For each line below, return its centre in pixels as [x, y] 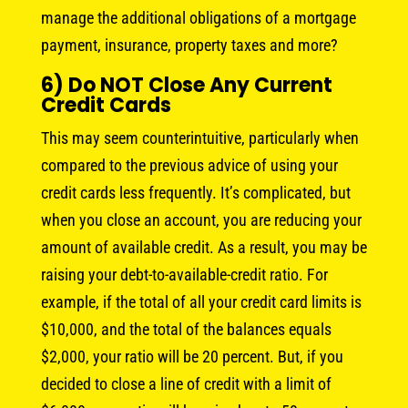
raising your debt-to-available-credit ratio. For [184, 274]
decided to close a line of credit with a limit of [186, 383]
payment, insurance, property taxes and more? [189, 45]
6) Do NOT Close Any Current [186, 85]
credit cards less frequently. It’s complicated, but [195, 192]
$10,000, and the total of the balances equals [186, 329]
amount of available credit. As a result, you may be [204, 247]
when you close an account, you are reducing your [201, 219]
